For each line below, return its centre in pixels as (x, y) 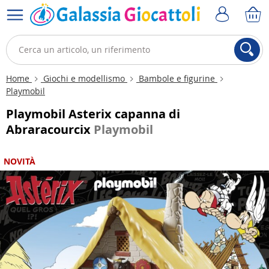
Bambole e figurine (177, 78)
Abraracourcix (50, 129)
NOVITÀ (20, 161)
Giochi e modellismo (84, 78)
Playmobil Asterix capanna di (93, 114)
